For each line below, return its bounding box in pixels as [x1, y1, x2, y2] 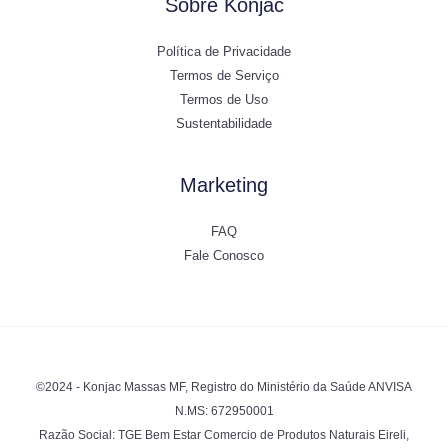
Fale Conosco [184, 248, 264, 264]
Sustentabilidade [176, 116, 272, 132]
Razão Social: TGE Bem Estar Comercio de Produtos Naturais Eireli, [39, 428, 409, 443]
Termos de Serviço [169, 68, 279, 84]
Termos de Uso [180, 92, 268, 108]
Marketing [180, 174, 268, 197]
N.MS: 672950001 [174, 404, 274, 419]
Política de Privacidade [157, 44, 291, 60]
